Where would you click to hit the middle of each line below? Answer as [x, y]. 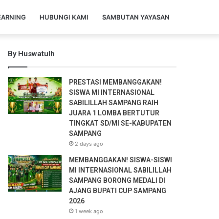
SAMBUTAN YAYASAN [136, 17]
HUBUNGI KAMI [64, 17]
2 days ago [89, 144]
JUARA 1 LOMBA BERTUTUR [114, 113]
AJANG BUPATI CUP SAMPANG [118, 191]
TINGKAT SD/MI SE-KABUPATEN [120, 123]
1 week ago [89, 211]
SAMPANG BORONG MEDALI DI [117, 180]
